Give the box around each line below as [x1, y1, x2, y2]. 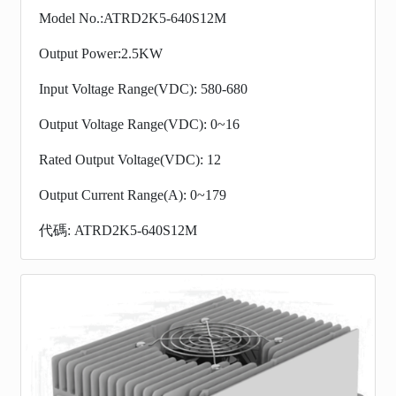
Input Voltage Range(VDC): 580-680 [39, 81, 247, 97]
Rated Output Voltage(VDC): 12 [39, 152, 221, 168]
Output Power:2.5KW [39, 46, 163, 62]
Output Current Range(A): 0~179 [39, 187, 226, 203]
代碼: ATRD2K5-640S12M [39, 223, 197, 239]
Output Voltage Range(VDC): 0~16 [39, 117, 240, 133]
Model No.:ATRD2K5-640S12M [39, 11, 226, 27]
